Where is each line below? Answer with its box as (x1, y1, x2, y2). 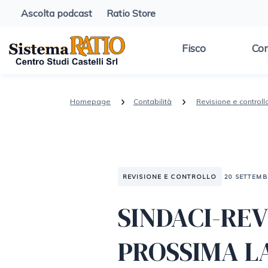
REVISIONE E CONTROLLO (123, 172, 217, 181)
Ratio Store (106, 7, 156, 19)
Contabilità (133, 96, 172, 106)
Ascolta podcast (21, 7, 92, 19)
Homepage (70, 96, 111, 106)
